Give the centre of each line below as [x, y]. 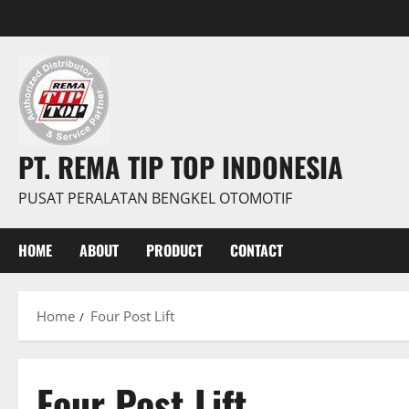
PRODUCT [174, 250]
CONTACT [257, 250]
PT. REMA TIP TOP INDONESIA [181, 167]
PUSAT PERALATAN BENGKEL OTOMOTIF [155, 198]
